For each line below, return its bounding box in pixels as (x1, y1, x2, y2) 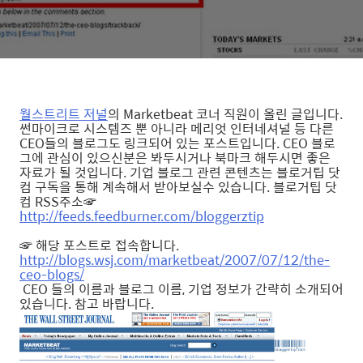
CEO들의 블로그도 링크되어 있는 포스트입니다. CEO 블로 (19, 133, 335, 153)
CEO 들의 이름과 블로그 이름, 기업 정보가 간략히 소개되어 (19, 279, 344, 299)
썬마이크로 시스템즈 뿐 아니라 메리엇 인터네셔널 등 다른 (19, 118, 334, 139)
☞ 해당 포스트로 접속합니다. (19, 235, 179, 255)
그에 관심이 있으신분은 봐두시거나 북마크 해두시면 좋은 (19, 147, 331, 168)
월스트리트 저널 (19, 104, 108, 124)
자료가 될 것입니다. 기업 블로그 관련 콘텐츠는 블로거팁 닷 (19, 162, 340, 182)
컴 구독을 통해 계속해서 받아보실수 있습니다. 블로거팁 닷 (19, 177, 337, 197)
